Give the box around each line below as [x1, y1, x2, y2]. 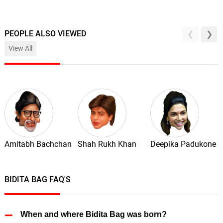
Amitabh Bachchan [4, 139, 72, 149]
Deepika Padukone [150, 139, 217, 149]
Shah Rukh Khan [77, 139, 136, 149]
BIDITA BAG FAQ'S [4, 175, 71, 185]
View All [8, 44, 32, 53]
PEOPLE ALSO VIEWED [4, 29, 86, 39]
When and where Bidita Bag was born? [20, 210, 167, 219]
